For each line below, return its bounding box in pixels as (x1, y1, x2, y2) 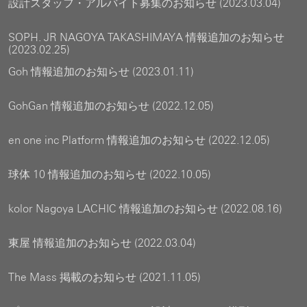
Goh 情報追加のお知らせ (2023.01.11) (8, 65, 194, 78)
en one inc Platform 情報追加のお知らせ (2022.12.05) (8, 134, 270, 147)
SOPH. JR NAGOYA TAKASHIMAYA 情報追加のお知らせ (8, 31, 284, 44)
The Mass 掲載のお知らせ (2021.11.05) (8, 271, 201, 284)
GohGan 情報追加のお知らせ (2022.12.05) (8, 99, 214, 112)
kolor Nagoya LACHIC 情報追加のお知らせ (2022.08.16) (8, 202, 282, 215)
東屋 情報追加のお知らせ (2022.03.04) (8, 236, 196, 249)
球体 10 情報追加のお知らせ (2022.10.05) (8, 168, 211, 181)
